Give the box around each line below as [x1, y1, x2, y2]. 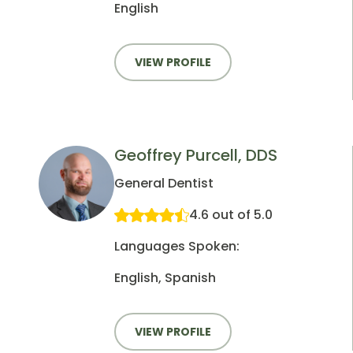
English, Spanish [114, 269, 216, 288]
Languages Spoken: [114, 237, 240, 256]
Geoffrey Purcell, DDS [114, 144, 277, 167]
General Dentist [114, 174, 214, 193]
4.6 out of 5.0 [189, 206, 273, 225]
